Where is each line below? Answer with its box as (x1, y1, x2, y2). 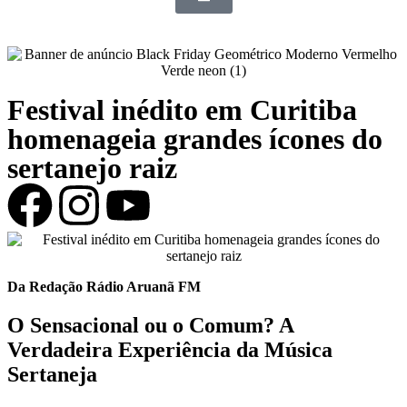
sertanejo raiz (7, 152, 177, 184)
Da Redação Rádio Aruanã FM (7, 279, 201, 294)
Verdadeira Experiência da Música (7, 337, 333, 362)
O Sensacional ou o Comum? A (7, 313, 293, 337)
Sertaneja (7, 362, 97, 386)
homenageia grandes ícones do (7, 123, 382, 155)
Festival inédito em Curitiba (7, 94, 357, 126)
